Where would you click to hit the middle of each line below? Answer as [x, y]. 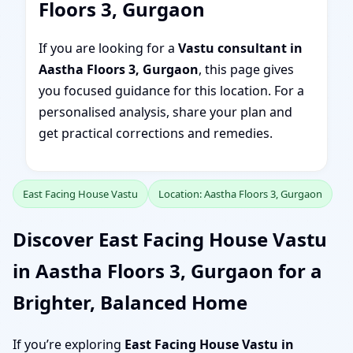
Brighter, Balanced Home [130, 302]
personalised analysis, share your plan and [165, 112]
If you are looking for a [108, 48]
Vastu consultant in [240, 48]
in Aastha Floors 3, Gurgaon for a [167, 270]
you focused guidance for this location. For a [171, 91]
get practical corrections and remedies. [156, 133]
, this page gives [246, 69]
